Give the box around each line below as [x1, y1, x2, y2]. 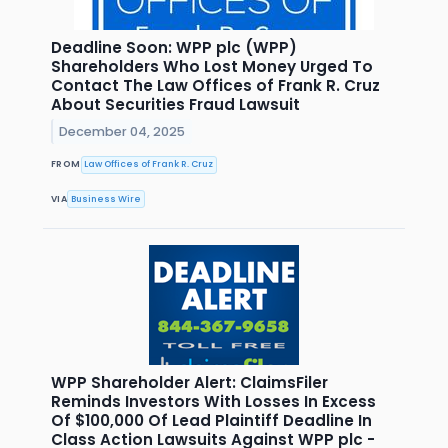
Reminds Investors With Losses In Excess [51, 391, 376, 413]
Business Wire [71, 192, 142, 205]
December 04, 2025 [59, 122, 186, 140]
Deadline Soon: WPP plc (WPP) [51, 36, 297, 58]
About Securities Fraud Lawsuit [51, 93, 300, 115]
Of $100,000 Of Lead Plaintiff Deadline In [51, 410, 372, 432]
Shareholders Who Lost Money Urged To [51, 55, 373, 77]
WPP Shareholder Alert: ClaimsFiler [51, 372, 328, 394]
